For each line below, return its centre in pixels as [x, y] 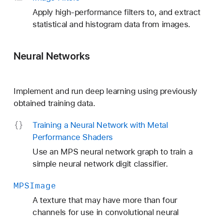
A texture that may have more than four [105, 200]
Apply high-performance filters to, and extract [116, 12]
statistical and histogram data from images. [111, 24]
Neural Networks [52, 56]
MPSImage [35, 186]
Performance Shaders [72, 137]
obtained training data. [54, 103]
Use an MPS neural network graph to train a [112, 152]
